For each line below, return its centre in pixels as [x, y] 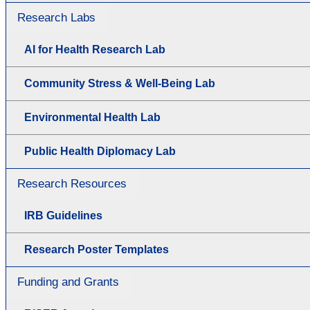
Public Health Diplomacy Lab [100, 151]
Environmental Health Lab [92, 117]
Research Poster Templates [97, 249]
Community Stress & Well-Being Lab [120, 83]
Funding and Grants [68, 282]
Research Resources [72, 183]
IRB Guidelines [63, 215]
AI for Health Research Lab [95, 49]
